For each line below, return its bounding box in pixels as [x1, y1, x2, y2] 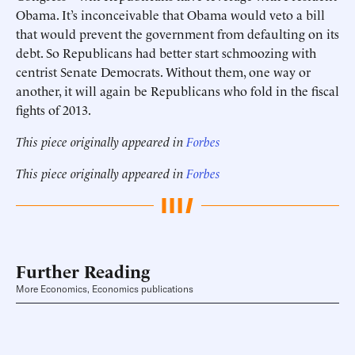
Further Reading [16, 258, 150, 283]
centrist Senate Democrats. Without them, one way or [16, 63, 311, 80]
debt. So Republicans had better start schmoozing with [16, 44, 316, 61]
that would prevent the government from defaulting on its [16, 25, 339, 42]
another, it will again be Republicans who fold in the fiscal [16, 82, 339, 99]
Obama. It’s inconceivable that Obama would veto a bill [16, 6, 325, 23]
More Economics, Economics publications [16, 283, 193, 296]
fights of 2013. [16, 101, 91, 118]
